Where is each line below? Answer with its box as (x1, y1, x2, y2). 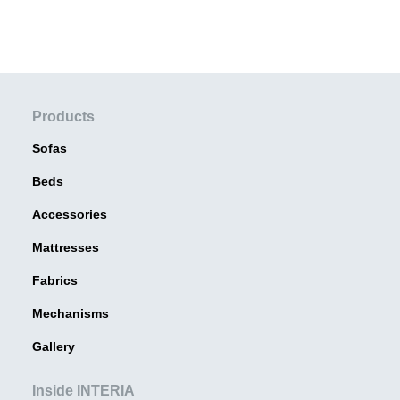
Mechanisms (32, 306, 109, 321)
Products (32, 109, 95, 124)
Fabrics (32, 273, 78, 287)
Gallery (32, 339, 75, 354)
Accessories (32, 207, 107, 221)
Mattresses (32, 240, 99, 254)
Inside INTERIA (32, 383, 135, 398)
